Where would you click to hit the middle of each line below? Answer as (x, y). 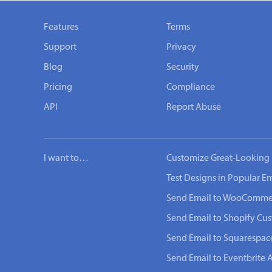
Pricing (58, 87)
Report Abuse (194, 107)
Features (61, 27)
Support (60, 47)
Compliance (191, 87)
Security (183, 67)
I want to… (66, 158)
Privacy (181, 47)
